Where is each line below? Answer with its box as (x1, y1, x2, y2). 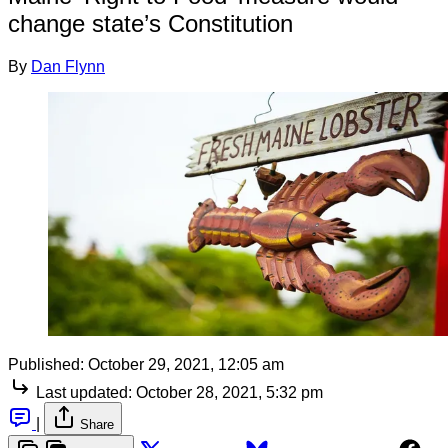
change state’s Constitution (8, 9, 293, 37)
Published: (8, 355, 84, 373)
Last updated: (36, 383, 132, 401)
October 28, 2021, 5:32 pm (136, 383, 323, 401)
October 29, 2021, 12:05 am (88, 355, 284, 373)
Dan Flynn (31, 57, 105, 75)
